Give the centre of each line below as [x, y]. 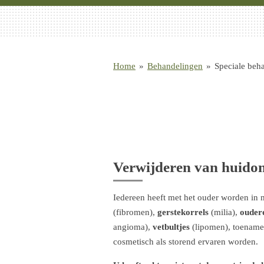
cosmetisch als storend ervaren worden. [186, 242]
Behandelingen [175, 66]
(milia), [224, 212]
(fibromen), [135, 212]
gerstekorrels [183, 212]
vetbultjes [171, 227]
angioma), [133, 227]
